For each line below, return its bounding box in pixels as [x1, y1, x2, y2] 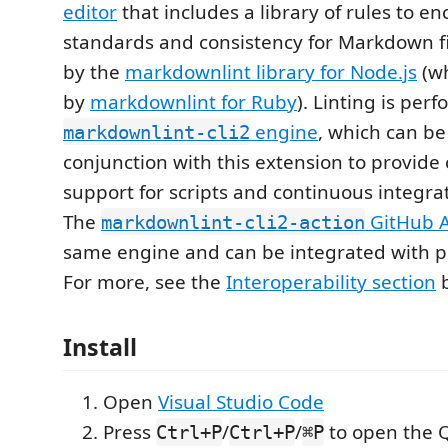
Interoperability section [226, 268, 436, 295]
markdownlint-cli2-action [101, 210, 365, 233]
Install [63, 331, 137, 363]
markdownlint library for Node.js [125, 58, 417, 85]
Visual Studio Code [158, 389, 324, 415]
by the [63, 58, 125, 85]
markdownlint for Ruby [90, 88, 297, 115]
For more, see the [63, 268, 226, 295]
